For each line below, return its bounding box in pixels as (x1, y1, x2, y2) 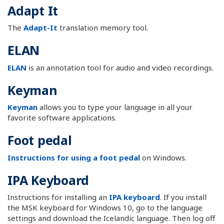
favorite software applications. (7, 112, 116, 122)
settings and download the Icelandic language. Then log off (7, 213, 215, 223)
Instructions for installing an (7, 192, 109, 202)
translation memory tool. (57, 22, 148, 32)
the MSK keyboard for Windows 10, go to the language (7, 202, 202, 212)
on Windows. (140, 152, 186, 162)
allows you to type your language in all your (37, 102, 192, 112)
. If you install (160, 192, 206, 202)
